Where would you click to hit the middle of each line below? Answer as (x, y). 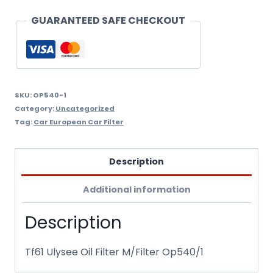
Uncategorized (85, 109)
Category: (35, 109)
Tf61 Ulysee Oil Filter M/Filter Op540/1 (114, 252)
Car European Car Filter (79, 122)
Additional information (136, 189)
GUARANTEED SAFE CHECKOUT (108, 21)
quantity (34, 16)
